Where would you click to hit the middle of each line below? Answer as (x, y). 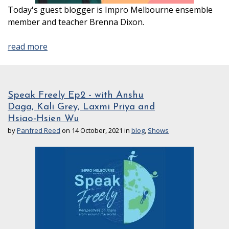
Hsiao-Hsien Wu (43, 119)
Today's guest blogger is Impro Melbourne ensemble (110, 10)
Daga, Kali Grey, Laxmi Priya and (81, 107)
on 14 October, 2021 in (96, 131)
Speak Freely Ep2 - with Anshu (76, 96)
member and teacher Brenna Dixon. (76, 22)
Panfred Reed (39, 131)
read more (28, 47)
